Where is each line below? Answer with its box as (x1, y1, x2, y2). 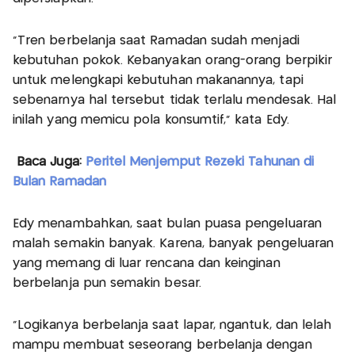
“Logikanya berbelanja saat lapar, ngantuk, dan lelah (13, 319, 332, 332)
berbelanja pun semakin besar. (13, 277, 201, 290)
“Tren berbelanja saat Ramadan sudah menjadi (13, 35, 300, 48)
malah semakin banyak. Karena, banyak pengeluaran (13, 238, 334, 250)
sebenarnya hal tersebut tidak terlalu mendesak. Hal (13, 94, 337, 107)
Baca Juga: (13, 156, 82, 169)
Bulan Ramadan (13, 176, 106, 189)
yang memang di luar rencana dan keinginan (13, 258, 281, 270)
